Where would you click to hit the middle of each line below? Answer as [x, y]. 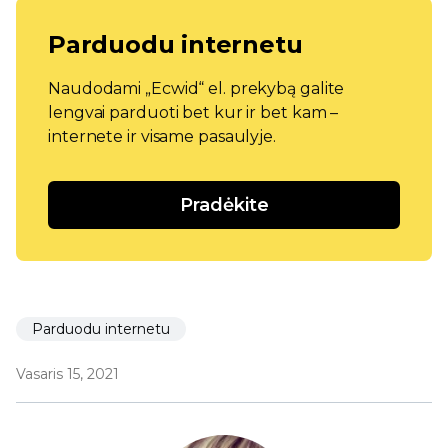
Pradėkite [224, 205]
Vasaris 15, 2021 [67, 374]
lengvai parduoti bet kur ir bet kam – [193, 113]
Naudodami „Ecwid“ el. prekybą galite [196, 89]
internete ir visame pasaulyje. [162, 137]
